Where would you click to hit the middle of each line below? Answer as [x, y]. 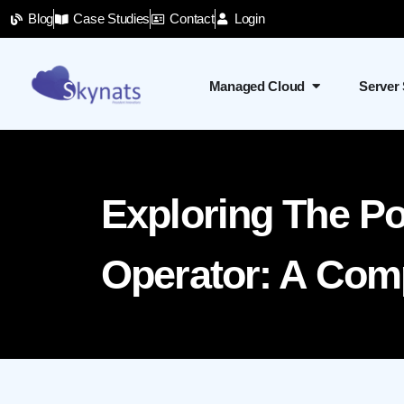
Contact [192, 18]
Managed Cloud [257, 86]
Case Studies [112, 18]
